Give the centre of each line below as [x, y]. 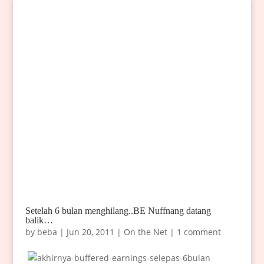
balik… [39, 220]
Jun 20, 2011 [90, 232]
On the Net [145, 232]
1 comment [199, 232]
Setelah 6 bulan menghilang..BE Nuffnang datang [118, 211]
